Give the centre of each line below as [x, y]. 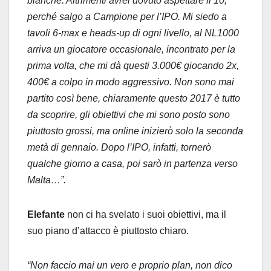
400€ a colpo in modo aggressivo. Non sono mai [131, 82]
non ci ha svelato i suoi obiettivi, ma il [145, 214]
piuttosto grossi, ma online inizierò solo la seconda [135, 131]
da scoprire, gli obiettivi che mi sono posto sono [129, 114]
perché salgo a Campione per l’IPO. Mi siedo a [127, 16]
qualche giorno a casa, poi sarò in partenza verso [132, 163]
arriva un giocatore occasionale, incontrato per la [131, 49]
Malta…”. [47, 180]
